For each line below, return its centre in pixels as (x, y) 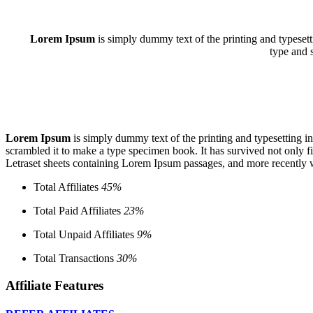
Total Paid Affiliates (79, 210)
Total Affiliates (67, 187)
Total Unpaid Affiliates (85, 234)
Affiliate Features (54, 285)
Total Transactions (75, 258)
